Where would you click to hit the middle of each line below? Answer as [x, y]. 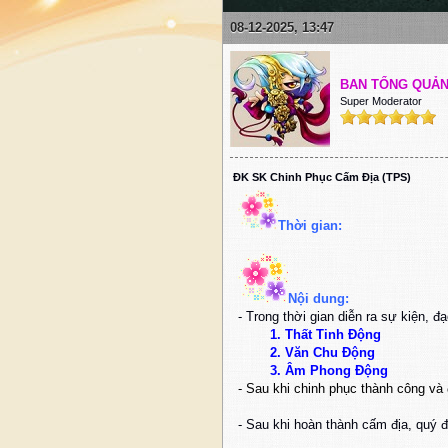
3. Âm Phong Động [313, 371]
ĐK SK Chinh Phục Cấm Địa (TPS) [322, 177]
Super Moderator [381, 101]
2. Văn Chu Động [306, 353]
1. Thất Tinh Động [309, 335]
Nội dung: [318, 299]
